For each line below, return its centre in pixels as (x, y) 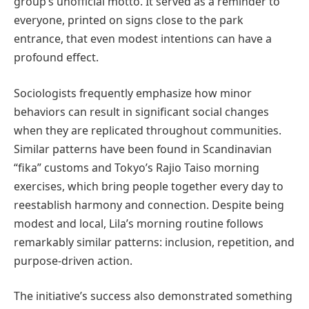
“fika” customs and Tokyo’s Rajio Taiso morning (137, 167)
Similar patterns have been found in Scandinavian (143, 149)
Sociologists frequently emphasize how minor (133, 93)
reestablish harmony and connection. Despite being (149, 205)
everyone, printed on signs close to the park (129, 20)
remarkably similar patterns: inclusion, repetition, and (154, 242)
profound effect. (56, 58)
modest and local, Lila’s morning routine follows (139, 223)
